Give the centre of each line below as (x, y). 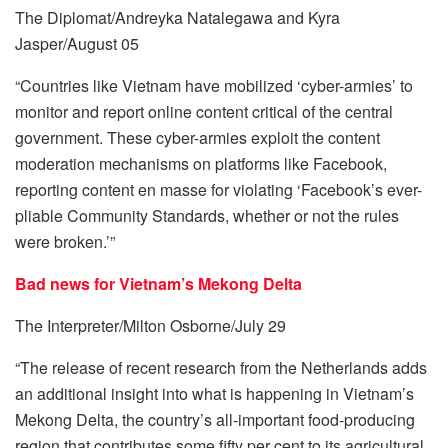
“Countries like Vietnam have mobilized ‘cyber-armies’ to (214, 85)
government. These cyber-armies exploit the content (197, 137)
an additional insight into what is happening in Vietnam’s (214, 393)
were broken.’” (65, 241)
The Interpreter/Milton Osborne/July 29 (150, 325)
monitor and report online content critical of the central (204, 111)
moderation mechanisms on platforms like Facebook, (201, 163)
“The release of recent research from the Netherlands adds (221, 367)
